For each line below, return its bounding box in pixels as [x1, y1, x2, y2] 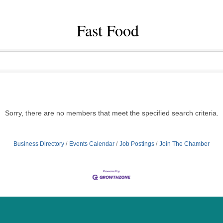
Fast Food [77, 19, 139, 41]
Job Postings [119, 140, 154, 147]
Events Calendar [69, 140, 114, 147]
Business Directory [13, 140, 64, 147]
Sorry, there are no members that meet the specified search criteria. [4, 109, 219, 117]
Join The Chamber [159, 140, 210, 147]
